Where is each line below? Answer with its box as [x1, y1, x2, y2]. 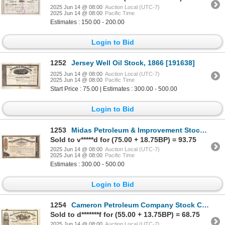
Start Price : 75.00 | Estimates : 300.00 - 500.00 [50, 85, 177, 93]
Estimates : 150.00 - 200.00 [50, 18, 125, 26]
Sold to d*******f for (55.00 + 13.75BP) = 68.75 [50, 210, 200, 218]
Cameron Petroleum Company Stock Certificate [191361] [71, 200, 202, 209]
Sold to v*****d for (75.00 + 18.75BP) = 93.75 [50, 135, 196, 144]
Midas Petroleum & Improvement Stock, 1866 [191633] [71, 126, 200, 134]
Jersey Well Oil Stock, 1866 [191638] [71, 59, 195, 67]
